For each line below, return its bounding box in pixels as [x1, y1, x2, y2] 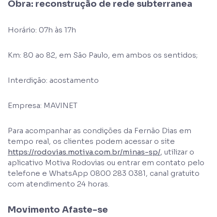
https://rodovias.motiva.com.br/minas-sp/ [8, 147, 160, 156]
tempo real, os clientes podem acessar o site [8, 137, 175, 146]
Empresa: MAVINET [8, 101, 77, 110]
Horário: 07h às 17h [8, 25, 76, 34]
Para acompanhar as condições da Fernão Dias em [8, 126, 191, 135]
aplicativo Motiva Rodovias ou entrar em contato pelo [8, 158, 204, 167]
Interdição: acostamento [8, 76, 99, 85]
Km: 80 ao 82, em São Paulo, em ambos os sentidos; [8, 50, 198, 60]
